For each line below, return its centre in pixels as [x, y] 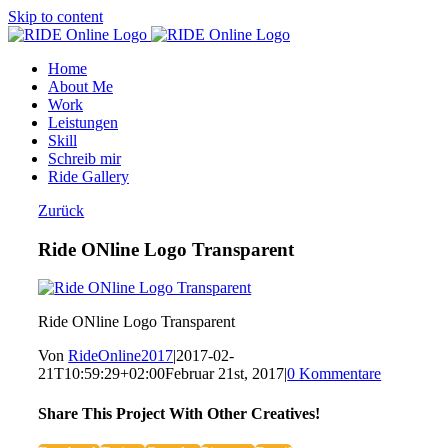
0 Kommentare [334, 374]
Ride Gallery [88, 176]
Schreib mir [84, 158]
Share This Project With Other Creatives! [179, 413]
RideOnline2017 [121, 356]
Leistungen [83, 122]
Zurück [61, 210]
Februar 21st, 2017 [225, 374]
